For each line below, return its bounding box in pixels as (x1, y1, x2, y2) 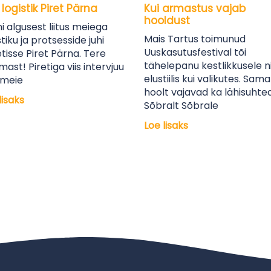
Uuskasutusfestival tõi (144, 45, 247, 59)
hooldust (144, 13, 191, 28)
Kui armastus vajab (144, 1, 246, 16)
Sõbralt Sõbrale (144, 99, 219, 113)
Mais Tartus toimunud (144, 32, 246, 46)
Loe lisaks (144, 119, 189, 132)
